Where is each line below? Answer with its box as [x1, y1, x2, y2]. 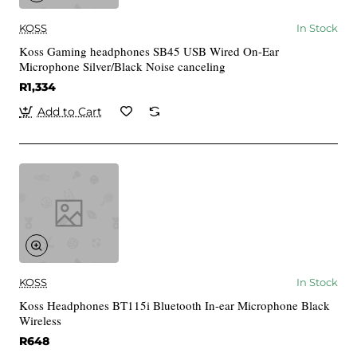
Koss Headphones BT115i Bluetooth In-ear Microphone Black [19, 296, 330, 313]
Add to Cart [37, 104, 102, 119]
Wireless [19, 312, 61, 328]
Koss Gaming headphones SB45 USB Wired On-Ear [19, 42, 279, 59]
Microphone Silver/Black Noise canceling [19, 57, 226, 74]
